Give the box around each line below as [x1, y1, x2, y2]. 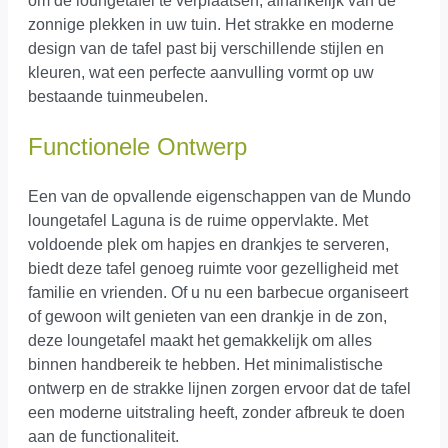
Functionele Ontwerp [28, 133, 247, 161]
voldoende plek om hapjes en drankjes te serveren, [28, 236, 389, 254]
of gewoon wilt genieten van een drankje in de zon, [28, 308, 387, 326]
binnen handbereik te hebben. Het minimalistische [28, 356, 383, 374]
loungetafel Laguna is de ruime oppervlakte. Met [28, 212, 368, 230]
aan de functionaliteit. [28, 428, 179, 446]
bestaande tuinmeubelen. [28, 88, 208, 106]
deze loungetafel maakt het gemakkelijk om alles [28, 332, 372, 350]
